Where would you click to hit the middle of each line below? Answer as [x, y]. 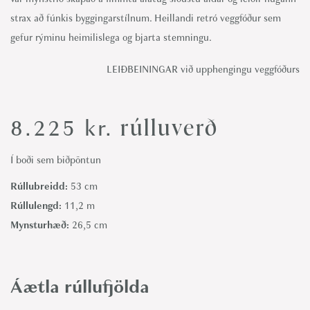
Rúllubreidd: [40, 186]
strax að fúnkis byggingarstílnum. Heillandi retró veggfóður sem [146, 18]
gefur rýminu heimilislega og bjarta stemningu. [111, 38]
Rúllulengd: [37, 206]
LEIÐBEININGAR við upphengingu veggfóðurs [203, 70]
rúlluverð [166, 127]
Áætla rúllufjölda [80, 286]
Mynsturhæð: [41, 225]
